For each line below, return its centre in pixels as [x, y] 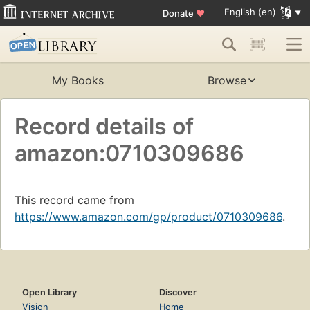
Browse [227, 81]
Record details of [104, 127]
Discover [178, 293]
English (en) [250, 12]
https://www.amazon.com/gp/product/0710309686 [148, 217]
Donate [179, 13]
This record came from [74, 200]
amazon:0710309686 [129, 154]
